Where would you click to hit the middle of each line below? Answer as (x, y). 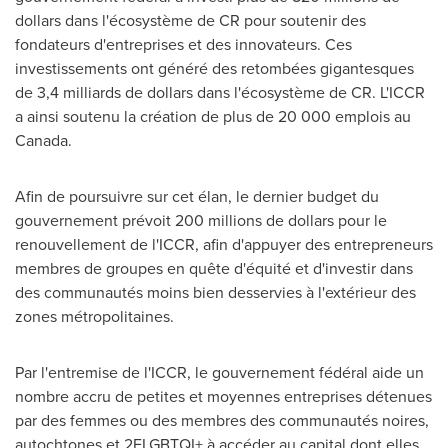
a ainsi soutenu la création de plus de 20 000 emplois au (213, 116)
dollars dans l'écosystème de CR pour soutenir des (190, 20)
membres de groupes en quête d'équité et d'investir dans (214, 268)
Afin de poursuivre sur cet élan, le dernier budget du (197, 196)
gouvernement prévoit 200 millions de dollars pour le (201, 220)
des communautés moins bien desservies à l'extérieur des (215, 292)
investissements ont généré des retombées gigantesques (214, 68)
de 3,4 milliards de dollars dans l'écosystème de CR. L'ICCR (220, 92)
